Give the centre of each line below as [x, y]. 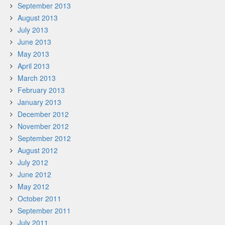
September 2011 [44, 210]
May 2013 [33, 54]
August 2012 [38, 150]
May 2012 [33, 186]
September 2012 [44, 138]
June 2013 [34, 42]
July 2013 [33, 30]
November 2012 [43, 126]
